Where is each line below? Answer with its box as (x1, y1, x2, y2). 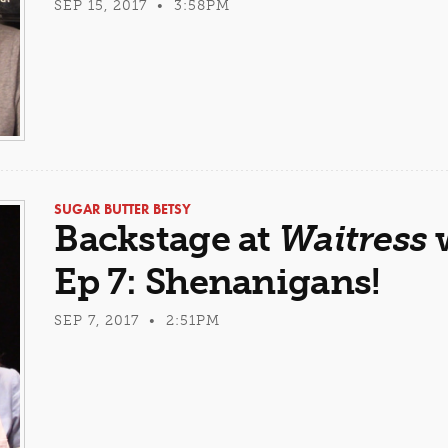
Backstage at (54, 217, 279, 261)
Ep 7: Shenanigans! (54, 260, 381, 304)
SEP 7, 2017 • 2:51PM (54, 312, 221, 330)
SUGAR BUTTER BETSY (54, 200, 192, 219)
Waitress (278, 217, 428, 261)
